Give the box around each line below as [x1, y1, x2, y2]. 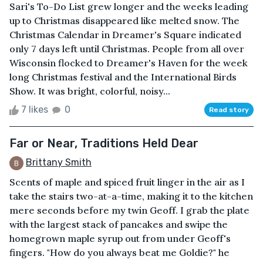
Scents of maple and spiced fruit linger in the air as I [9, 176, 245, 188]
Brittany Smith [26, 156, 92, 168]
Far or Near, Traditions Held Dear [9, 136, 198, 150]
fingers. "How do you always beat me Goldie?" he [9, 246, 230, 258]
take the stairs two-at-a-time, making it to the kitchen [9, 190, 253, 202]
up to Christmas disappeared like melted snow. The [9, 14, 240, 26]
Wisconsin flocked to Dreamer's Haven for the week [9, 56, 248, 69]
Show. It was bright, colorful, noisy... [9, 85, 170, 97]
